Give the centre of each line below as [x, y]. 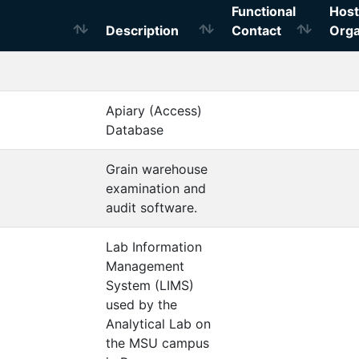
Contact [256, 30]
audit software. [151, 208]
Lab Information [154, 247]
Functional [264, 11]
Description [142, 30]
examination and [156, 188]
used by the [141, 305]
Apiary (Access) [154, 111]
